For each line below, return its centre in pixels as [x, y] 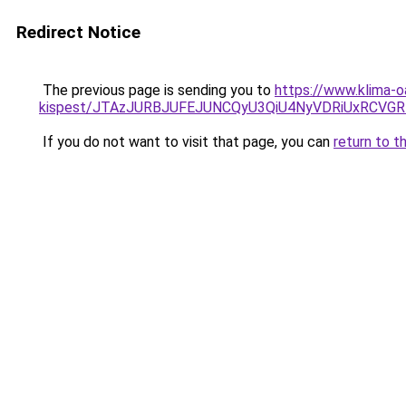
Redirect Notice [78, 32]
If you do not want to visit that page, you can [186, 142]
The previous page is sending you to [157, 90]
